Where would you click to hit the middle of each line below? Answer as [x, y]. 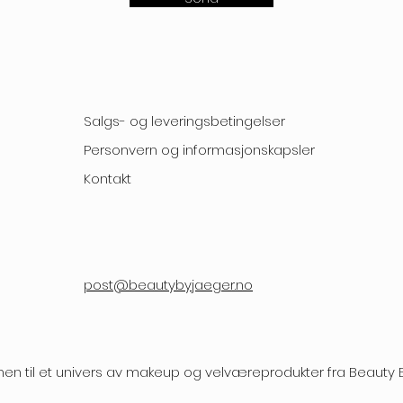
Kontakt [107, 179]
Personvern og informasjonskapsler [199, 150]
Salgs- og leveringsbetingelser [184, 121]
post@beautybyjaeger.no [168, 285]
